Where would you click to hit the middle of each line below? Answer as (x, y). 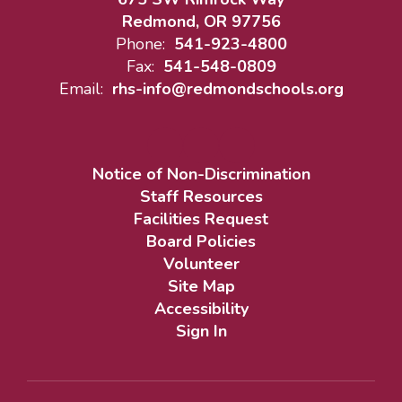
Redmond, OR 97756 (201, 22)
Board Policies (201, 241)
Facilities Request (201, 219)
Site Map (201, 286)
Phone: (140, 44)
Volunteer (201, 264)
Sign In (201, 331)
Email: (81, 89)
